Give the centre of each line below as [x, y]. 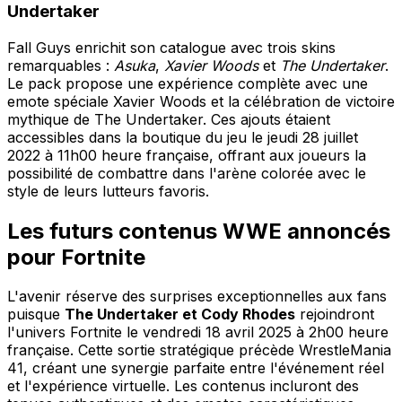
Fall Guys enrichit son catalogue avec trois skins [171, 47]
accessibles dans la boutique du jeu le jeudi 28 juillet [183, 137]
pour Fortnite [76, 257]
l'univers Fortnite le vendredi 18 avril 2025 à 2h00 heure [198, 332]
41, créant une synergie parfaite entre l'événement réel [196, 368]
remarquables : [61, 65]
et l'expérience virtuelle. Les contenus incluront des [183, 386]
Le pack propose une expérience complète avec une [188, 83]
